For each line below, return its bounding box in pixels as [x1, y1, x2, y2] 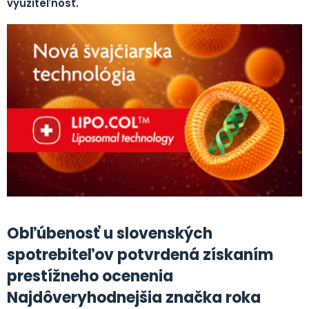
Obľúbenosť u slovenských [7, 223, 212, 245]
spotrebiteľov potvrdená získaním [7, 244, 273, 266]
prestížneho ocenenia [7, 266, 173, 288]
